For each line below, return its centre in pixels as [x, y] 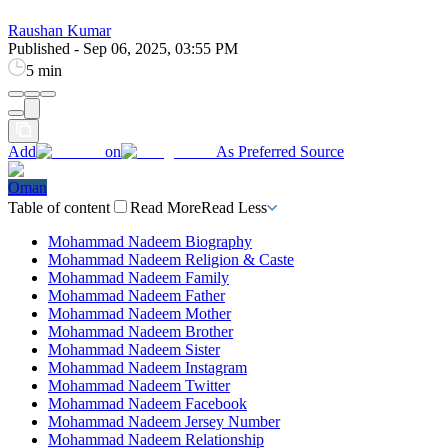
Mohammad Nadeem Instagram [147, 367]
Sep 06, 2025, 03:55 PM [160, 48]
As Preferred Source [280, 151]
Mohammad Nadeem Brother [140, 331]
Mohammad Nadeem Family [138, 277]
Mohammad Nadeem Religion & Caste [171, 259]
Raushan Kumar [59, 30]
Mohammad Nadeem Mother [139, 313]
